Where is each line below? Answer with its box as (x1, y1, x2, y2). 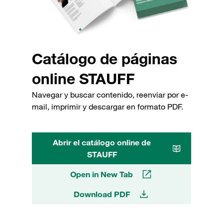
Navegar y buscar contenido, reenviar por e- (32, 89, 188, 100)
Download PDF (73, 189, 130, 199)
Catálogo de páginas (32, 49, 177, 68)
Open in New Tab (70, 169, 133, 179)
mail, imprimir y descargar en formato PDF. (32, 101, 183, 111)
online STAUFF (32, 69, 135, 88)
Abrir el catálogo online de (53, 137, 151, 147)
